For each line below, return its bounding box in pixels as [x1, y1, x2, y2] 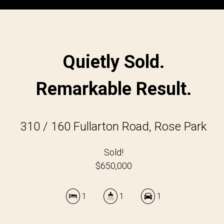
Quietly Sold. [63, 51, 165, 72]
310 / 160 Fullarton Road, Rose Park [20, 119, 207, 133]
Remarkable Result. [36, 78, 192, 99]
